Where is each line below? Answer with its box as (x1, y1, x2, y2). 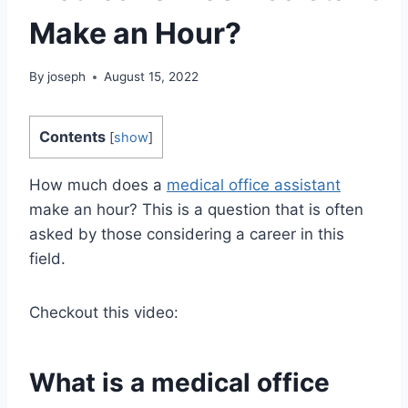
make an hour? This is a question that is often (29, 200, 363, 219)
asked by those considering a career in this (29, 225, 344, 244)
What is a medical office (29, 367, 330, 399)
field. (29, 250, 66, 269)
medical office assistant (167, 176, 341, 195)
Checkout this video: (29, 303, 178, 322)
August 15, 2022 (104, 69, 199, 85)
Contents (39, 127, 106, 147)
